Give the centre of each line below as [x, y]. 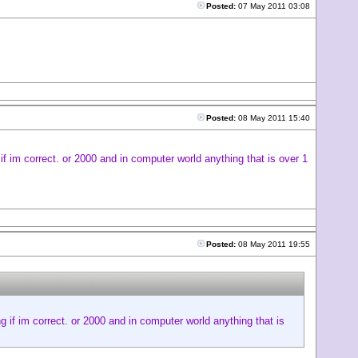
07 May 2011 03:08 [274, 6]
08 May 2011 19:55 [274, 244]
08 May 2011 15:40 [274, 118]
